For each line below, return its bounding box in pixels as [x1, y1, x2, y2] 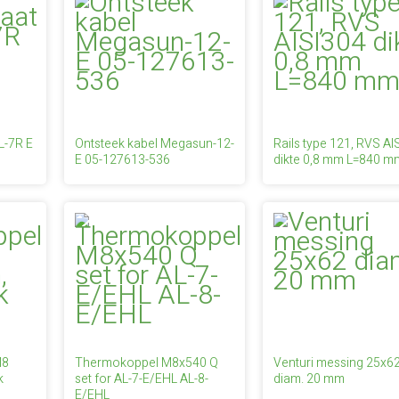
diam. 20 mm [273, 370, 346, 388]
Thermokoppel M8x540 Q [74, 354, 218, 372]
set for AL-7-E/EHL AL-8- [74, 370, 208, 388]
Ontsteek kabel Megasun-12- [74, 134, 234, 153]
